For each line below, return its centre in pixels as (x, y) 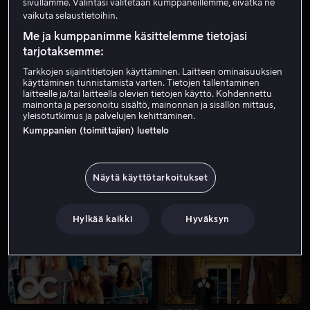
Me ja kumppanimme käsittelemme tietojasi (135, 36)
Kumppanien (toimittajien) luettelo (96, 130)
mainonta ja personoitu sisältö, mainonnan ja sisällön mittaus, (149, 104)
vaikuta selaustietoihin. (71, 15)
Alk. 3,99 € (181, 208)
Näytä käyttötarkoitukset (151, 177)
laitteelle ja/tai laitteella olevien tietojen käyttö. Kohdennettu (148, 93)
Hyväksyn (208, 219)
